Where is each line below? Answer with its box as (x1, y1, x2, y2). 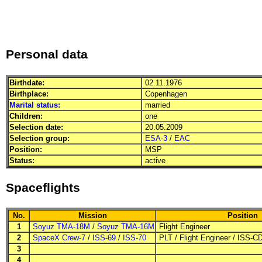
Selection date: (9, 122, 63, 132)
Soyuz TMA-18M (33, 222, 90, 232)
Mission (78, 211, 107, 220)
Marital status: (9, 100, 60, 109)
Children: (9, 111, 43, 120)
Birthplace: (9, 89, 49, 98)
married (143, 100, 170, 109)
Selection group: (9, 133, 70, 143)
